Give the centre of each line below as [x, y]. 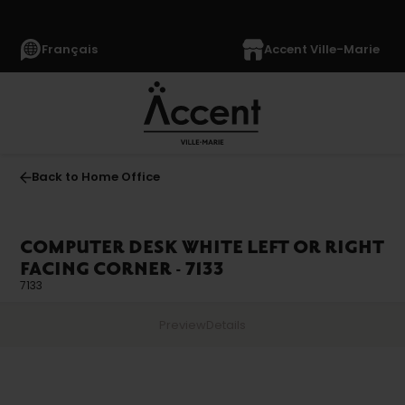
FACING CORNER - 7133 [122, 269]
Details [226, 325]
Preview [183, 325]
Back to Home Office [96, 177]
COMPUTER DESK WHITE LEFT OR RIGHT [202, 248]
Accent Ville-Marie [321, 49]
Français [70, 49]
